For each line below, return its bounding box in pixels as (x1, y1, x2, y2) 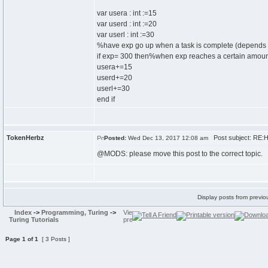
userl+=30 (97, 84, 130, 93)
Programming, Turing (41, 209, 108, 216)
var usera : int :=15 (97, 9, 157, 17)
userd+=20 (97, 74, 132, 82)
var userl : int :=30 (97, 31, 154, 39)
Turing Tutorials (9, 216, 59, 223)
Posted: (104, 135, 126, 141)
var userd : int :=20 (97, 20, 157, 28)
